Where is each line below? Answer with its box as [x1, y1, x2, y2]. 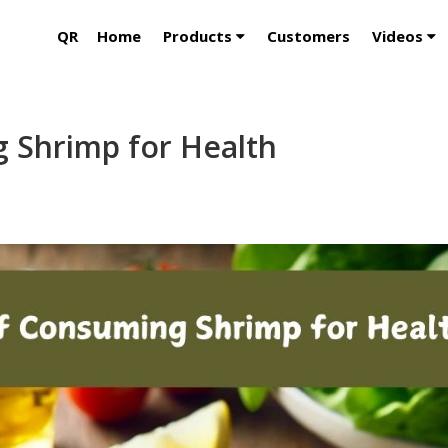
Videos [372, 26, 428, 46]
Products [163, 26, 237, 46]
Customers [267, 26, 351, 46]
